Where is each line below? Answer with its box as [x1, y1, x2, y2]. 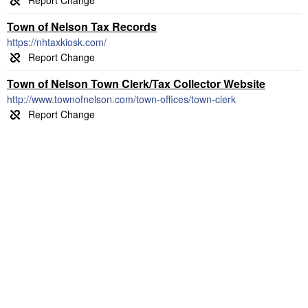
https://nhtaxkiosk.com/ [7, 35, 107, 49]
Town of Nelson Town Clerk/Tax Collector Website [7, 76, 265, 91]
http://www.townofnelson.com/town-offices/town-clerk [7, 92, 236, 106]
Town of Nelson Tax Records [7, 19, 157, 34]
